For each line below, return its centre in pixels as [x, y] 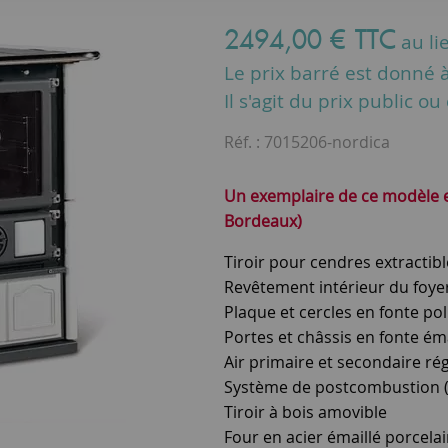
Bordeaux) [263, 220]
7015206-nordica [327, 141]
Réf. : [244, 141]
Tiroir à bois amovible [305, 411]
